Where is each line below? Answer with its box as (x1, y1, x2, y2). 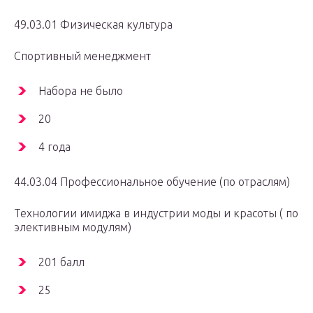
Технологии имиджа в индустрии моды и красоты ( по (14, 207, 298, 220)
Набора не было (38, 85, 123, 98)
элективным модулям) (14, 221, 131, 234)
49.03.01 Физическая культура (14, 18, 173, 31)
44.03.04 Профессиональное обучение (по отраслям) (14, 175, 290, 189)
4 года (38, 140, 71, 154)
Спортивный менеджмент (14, 50, 151, 63)
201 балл (38, 256, 85, 269)
